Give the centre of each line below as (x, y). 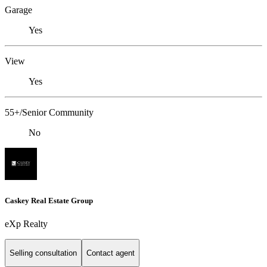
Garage (18, 10)
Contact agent (111, 253)
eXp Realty (26, 223)
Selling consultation (43, 253)
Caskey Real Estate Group (49, 200)
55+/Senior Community (49, 113)
